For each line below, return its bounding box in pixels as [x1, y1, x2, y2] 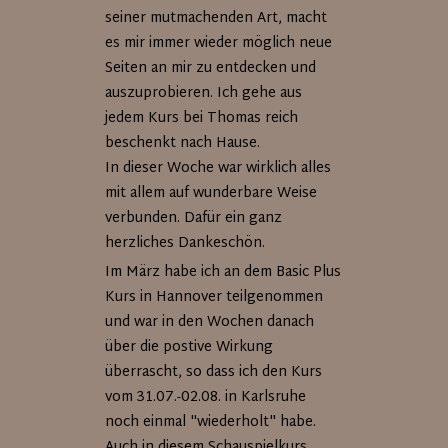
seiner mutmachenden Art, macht [105, 6, 328, 31]
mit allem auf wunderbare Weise [105, 181, 318, 206]
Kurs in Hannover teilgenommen [105, 285, 324, 310]
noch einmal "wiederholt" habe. [105, 410, 317, 435]
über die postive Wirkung [105, 335, 274, 360]
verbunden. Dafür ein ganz [105, 206, 283, 231]
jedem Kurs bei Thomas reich [105, 106, 299, 131]
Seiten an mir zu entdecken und [105, 56, 317, 81]
